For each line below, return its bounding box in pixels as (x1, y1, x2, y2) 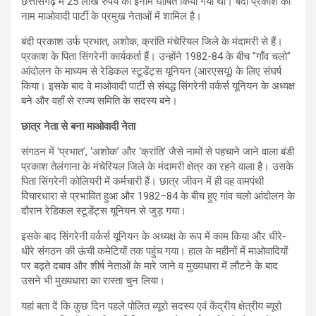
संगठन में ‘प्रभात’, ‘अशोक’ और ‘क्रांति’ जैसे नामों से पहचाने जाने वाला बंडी (21, 145, 294, 159)
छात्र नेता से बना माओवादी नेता (21, 120, 135, 133)
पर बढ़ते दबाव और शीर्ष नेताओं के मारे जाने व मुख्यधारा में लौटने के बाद (21, 260, 278, 273)
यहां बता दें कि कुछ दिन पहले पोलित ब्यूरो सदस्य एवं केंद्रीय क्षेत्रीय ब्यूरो (21, 300, 281, 313)
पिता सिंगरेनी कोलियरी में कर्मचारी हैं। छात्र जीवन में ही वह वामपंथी (21, 175, 264, 188)
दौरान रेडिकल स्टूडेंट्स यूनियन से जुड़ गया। (21, 205, 186, 218)
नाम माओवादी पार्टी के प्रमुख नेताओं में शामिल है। (21, 10, 202, 23)
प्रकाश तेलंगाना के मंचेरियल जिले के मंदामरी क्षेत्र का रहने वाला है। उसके (21, 160, 293, 174)
